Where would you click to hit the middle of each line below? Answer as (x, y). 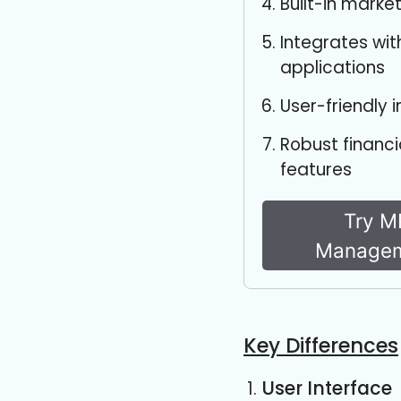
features (316, 170)
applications (333, 68)
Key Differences (321, 346)
